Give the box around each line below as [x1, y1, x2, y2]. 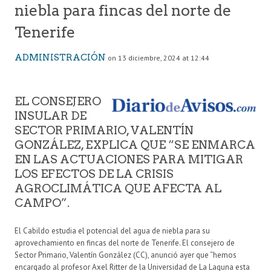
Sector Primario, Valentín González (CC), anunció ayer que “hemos [15, 250, 237, 261]
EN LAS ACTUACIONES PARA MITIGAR [15, 152, 243, 167]
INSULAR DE [15, 109, 87, 123]
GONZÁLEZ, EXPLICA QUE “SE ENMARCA [15, 138, 255, 152]
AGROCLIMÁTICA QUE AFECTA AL [15, 181, 221, 196]
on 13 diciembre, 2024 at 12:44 [108, 53, 209, 63]
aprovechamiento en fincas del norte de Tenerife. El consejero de [15, 238, 235, 249]
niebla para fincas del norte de [15, 1, 231, 20]
